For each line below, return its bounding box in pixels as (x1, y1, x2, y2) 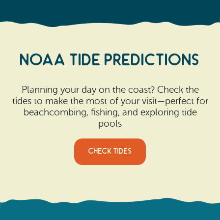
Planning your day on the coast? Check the (21, 84, 199, 95)
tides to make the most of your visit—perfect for (12, 96, 208, 106)
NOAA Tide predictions (20, 50, 200, 70)
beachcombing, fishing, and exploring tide (23, 107, 197, 117)
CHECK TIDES (88, 147, 132, 157)
